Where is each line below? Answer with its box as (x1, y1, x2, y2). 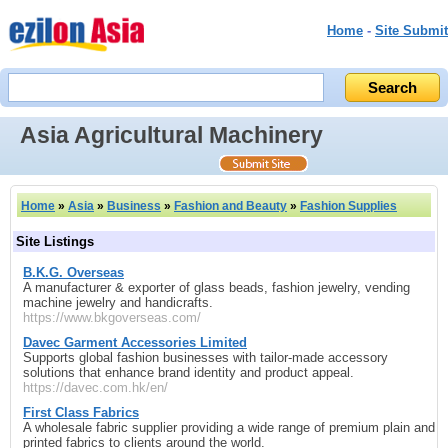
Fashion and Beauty (174, 198, 287, 213)
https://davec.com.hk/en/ (23, 379, 168, 395)
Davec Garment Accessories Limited (23, 334, 247, 350)
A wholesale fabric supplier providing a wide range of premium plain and (23, 419, 435, 435)
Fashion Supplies (300, 198, 397, 213)
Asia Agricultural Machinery (20, 121, 323, 148)
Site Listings (16, 233, 94, 249)
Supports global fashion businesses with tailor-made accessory (23, 349, 388, 365)
